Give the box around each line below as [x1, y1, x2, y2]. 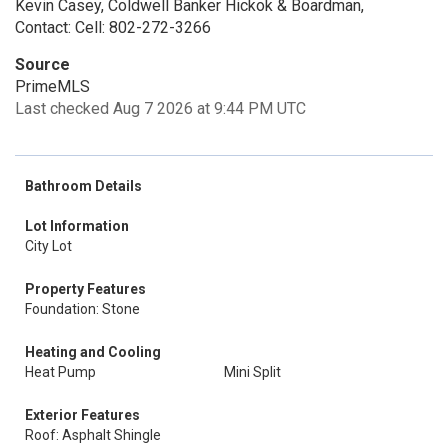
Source [15, 55, 70, 74]
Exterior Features [25, 407, 140, 423]
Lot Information [25, 218, 129, 234]
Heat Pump [25, 364, 96, 380]
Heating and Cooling [25, 344, 161, 360]
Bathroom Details [25, 178, 142, 194]
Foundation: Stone [25, 301, 140, 317]
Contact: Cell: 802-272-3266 [15, 18, 211, 37]
